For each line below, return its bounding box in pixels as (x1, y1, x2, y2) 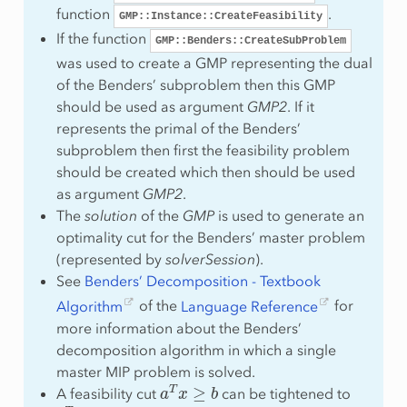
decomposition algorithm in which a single (55, 340, 336, 359)
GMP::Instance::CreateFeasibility (118, 10, 323, 24)
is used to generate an (213, 206, 364, 225)
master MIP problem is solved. (55, 362, 255, 381)
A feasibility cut (55, 383, 160, 402)
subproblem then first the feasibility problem (55, 141, 350, 160)
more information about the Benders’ (55, 318, 302, 337)
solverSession (164, 250, 255, 269)
